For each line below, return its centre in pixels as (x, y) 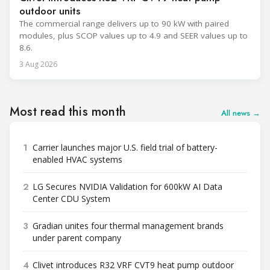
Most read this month (68, 112)
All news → (241, 113)
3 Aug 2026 (38, 64)
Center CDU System (71, 199)
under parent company (77, 238)
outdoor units (50, 11)
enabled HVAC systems (77, 160)
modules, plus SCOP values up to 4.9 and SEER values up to (133, 36)
